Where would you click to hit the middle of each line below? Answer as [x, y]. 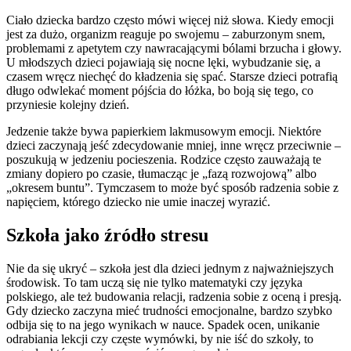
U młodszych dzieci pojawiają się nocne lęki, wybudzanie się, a [163, 63]
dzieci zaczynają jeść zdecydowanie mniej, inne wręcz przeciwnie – [174, 146]
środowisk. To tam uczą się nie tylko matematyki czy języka [154, 283]
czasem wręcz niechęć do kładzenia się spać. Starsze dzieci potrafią [172, 77]
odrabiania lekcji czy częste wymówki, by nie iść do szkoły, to [160, 339]
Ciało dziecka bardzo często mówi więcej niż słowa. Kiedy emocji [170, 20]
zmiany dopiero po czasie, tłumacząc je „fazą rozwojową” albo [161, 174]
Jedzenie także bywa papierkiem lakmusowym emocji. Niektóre [164, 132]
